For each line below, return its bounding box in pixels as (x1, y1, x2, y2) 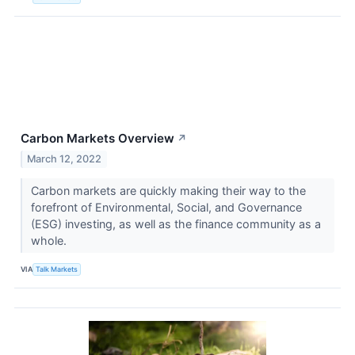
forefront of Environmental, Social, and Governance (30, 200, 302, 215)
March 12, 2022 (27, 153, 102, 166)
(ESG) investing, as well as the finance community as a (30, 217, 321, 231)
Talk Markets (36, 264, 78, 273)
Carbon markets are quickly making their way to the (30, 184, 306, 198)
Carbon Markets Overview (21, 131, 174, 147)
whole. (30, 234, 70, 248)
